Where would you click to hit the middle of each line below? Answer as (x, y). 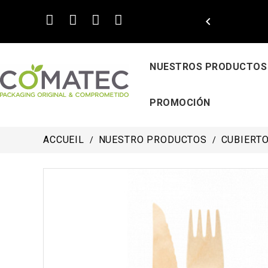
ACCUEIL (64, 140)
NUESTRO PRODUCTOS (153, 140)
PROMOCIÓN (180, 103)
